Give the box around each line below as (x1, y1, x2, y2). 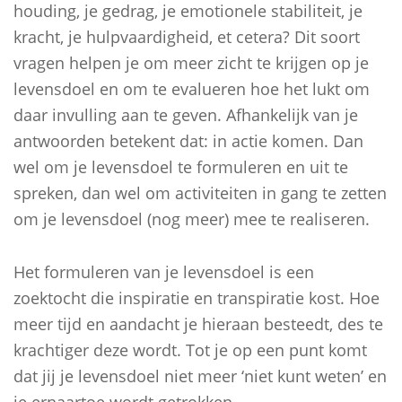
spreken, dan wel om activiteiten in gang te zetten (13, 182, 387, 204)
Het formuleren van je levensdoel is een (13, 261, 314, 283)
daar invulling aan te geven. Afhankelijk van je (13, 104, 358, 126)
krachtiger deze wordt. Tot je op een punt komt (13, 339, 367, 361)
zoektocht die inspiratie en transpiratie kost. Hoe (13, 287, 380, 309)
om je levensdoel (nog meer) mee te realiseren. (13, 208, 370, 230)
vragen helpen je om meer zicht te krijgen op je (13, 52, 369, 74)
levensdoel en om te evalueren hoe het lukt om (13, 78, 370, 100)
